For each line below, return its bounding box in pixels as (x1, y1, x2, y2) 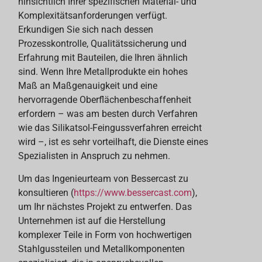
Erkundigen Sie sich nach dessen (18, 24, 154, 36)
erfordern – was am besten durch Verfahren (18, 108, 198, 120)
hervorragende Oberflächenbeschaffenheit (18, 94, 192, 106)
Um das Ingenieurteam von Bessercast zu (18, 173, 189, 184)
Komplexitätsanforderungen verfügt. (18, 10, 168, 22)
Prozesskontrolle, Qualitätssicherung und (18, 38, 187, 50)
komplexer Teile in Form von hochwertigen (18, 229, 192, 240)
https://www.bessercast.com (74, 187, 192, 198)
